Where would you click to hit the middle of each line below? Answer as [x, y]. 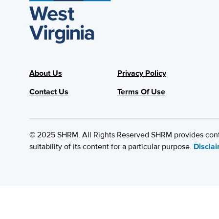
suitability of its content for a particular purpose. [111, 146]
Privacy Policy [142, 73]
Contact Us [49, 92]
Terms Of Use [141, 92]
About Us [46, 73]
